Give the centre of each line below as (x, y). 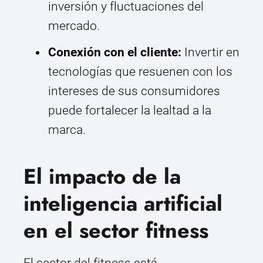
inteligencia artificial (123, 204)
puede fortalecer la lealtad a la (130, 111)
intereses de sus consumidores (134, 91)
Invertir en (210, 53)
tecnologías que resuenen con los (140, 72)
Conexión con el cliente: (115, 53)
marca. (67, 130)
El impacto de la (102, 177)
